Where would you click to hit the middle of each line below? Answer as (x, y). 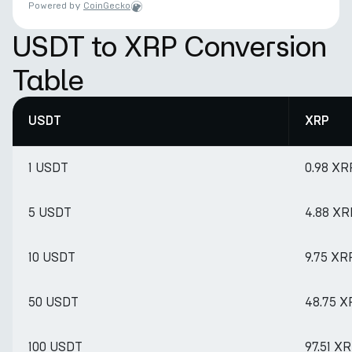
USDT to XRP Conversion (170, 46)
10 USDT (52, 257)
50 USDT (53, 302)
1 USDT (48, 168)
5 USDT (50, 213)
